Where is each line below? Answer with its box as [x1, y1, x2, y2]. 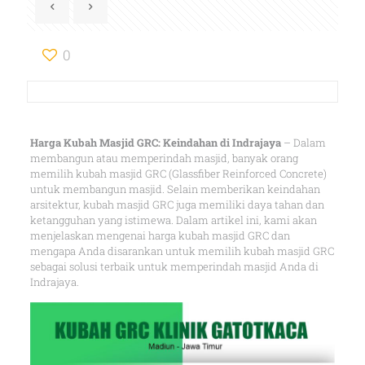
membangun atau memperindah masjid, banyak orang [29, 151, 298, 165]
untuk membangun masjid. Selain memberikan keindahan [29, 182, 320, 196]
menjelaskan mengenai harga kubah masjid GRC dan [29, 228, 290, 243]
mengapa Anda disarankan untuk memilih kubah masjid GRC [29, 244, 334, 258]
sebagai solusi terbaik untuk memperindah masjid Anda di [29, 259, 319, 274]
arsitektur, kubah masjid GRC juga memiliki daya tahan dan [29, 197, 324, 212]
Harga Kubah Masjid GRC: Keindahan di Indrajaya [29, 135, 281, 150]
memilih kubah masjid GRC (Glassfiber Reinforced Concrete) [29, 166, 327, 181]
